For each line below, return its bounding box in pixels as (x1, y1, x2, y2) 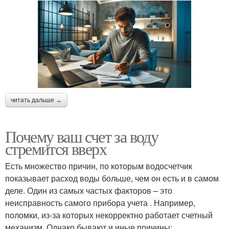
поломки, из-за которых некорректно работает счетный (5, 209, 213, 221)
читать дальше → (11, 97, 62, 104)
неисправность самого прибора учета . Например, (5, 197, 195, 209)
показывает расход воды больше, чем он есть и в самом (5, 172, 219, 185)
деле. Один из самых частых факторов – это (5, 185, 172, 197)
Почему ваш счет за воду (5, 125, 158, 148)
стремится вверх (5, 138, 106, 160)
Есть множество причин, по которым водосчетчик (5, 160, 192, 172)
